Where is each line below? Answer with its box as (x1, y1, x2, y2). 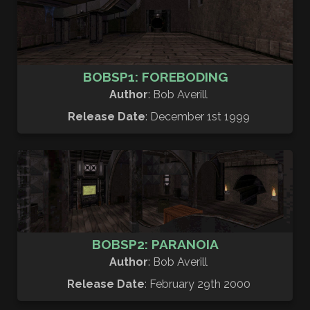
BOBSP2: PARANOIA (91, 237, 219, 253)
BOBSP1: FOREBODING (82, 69, 228, 84)
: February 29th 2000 (144, 277, 250, 291)
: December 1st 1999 (145, 109, 250, 123)
